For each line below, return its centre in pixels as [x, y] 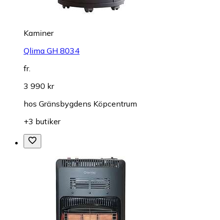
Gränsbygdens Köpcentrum [88, 104]
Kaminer [39, 33]
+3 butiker [42, 121]
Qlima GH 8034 [52, 51]
